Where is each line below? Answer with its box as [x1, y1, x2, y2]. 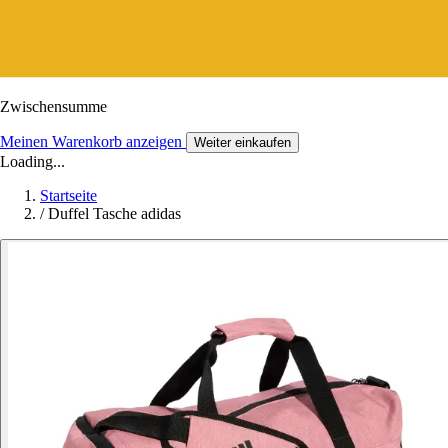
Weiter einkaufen [194, 134, 291, 150]
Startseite [40, 186, 97, 204]
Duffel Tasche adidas [48, 204, 181, 222]
